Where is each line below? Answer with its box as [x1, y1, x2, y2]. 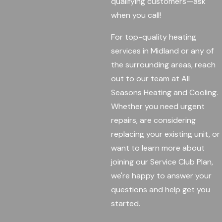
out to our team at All [111, 73, 190, 84]
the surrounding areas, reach [111, 59, 216, 70]
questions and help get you [111, 184, 210, 195]
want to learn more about [111, 142, 205, 153]
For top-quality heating [111, 31, 196, 42]
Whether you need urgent [111, 101, 205, 111]
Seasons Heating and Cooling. [111, 87, 218, 98]
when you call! [111, 9, 161, 20]
